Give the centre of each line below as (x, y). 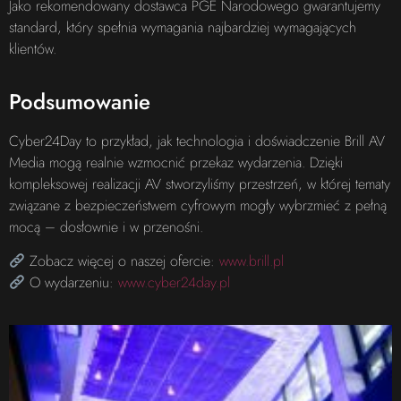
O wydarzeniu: (72, 283)
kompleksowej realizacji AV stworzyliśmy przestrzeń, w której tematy (200, 183)
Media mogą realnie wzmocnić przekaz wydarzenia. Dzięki (176, 162)
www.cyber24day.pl (175, 283)
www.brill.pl (252, 261)
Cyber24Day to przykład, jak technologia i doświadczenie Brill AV (197, 141)
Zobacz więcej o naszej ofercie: (123, 261)
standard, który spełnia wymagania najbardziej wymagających (183, 28)
